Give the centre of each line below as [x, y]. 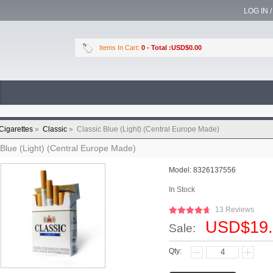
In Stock [182, 190]
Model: [181, 170]
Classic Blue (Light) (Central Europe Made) [148, 129]
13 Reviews [235, 210]
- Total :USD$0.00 [174, 48]
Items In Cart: [120, 48]
